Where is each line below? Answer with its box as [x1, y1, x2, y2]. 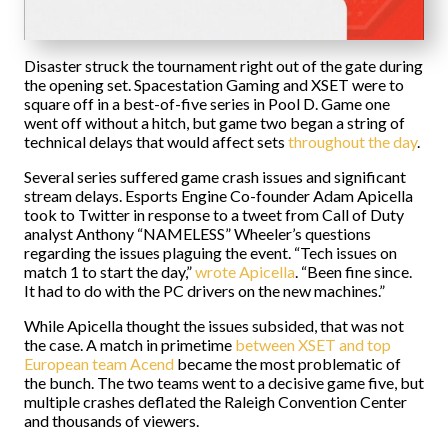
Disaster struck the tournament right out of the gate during [24, 56, 423, 75]
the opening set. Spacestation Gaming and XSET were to [24, 75, 404, 94]
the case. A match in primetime [24, 335, 235, 354]
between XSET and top [235, 335, 391, 354]
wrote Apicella [192, 262, 295, 281]
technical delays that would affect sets [24, 132, 288, 151]
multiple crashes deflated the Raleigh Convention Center [24, 392, 407, 411]
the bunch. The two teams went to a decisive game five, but [24, 373, 424, 392]
